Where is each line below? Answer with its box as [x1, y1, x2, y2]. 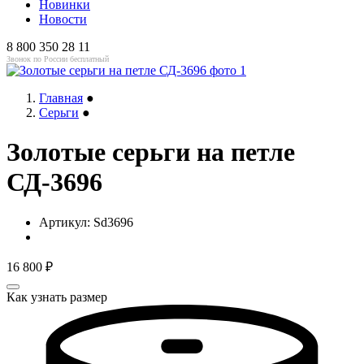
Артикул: [39, 214, 93, 229]
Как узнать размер [6, 289, 107, 304]
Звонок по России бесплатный [6, 54, 109, 63]
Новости [39, 12, 87, 26]
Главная [39, 91, 83, 105]
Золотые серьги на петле [6, 137, 295, 167]
